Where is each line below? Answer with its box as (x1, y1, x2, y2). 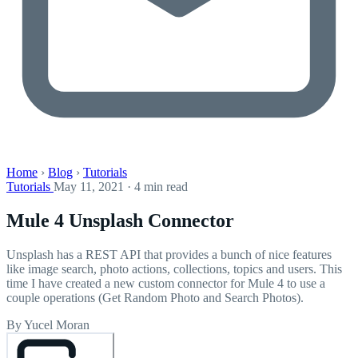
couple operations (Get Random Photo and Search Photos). (6, 290, 304, 304)
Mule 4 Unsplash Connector (6, 209, 234, 231)
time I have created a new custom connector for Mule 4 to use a (6, 276, 325, 290)
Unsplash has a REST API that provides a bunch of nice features (6, 247, 332, 261)
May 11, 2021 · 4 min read (54, 180, 188, 193)
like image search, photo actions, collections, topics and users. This (6, 261, 342, 276)
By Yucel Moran (6, 317, 89, 332)
